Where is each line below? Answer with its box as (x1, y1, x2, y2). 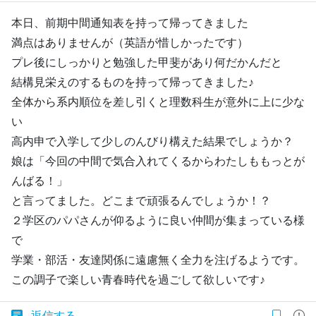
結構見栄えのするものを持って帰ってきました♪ (11, 75, 254, 88)
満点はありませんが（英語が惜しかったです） (11, 36, 248, 49)
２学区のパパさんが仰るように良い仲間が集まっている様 (11, 214, 305, 226)
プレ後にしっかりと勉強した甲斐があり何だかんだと (11, 56, 282, 68)
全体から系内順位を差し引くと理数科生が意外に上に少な (11, 95, 305, 108)
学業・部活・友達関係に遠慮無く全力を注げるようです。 (11, 253, 305, 266)
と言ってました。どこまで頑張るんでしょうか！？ (11, 194, 271, 207)
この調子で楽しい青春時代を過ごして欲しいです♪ (11, 273, 265, 286)
